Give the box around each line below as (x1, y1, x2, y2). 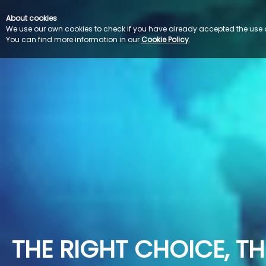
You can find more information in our (6, 34, 141, 45)
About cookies (6, 13, 57, 23)
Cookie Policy (141, 34, 189, 45)
